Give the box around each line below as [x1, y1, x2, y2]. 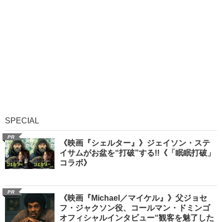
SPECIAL [5, 116, 39, 125]
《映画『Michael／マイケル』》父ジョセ [59, 193, 207, 202]
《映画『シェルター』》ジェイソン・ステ [59, 138, 210, 147]
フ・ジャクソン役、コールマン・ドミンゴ [59, 203, 210, 212]
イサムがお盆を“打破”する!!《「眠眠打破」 [59, 148, 215, 157]
